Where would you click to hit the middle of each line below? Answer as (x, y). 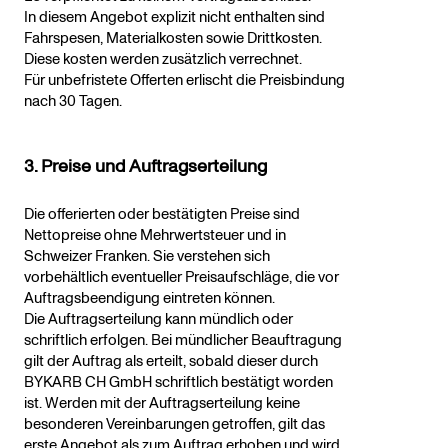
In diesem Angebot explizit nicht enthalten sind (174, 18)
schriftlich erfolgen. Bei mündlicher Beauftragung (183, 341)
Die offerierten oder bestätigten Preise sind (162, 215)
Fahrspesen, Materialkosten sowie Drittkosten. (173, 39)
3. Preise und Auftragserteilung (145, 167)
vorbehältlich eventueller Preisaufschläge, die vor (181, 278)
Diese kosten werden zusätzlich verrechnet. (164, 60)
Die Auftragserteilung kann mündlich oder (158, 320)
